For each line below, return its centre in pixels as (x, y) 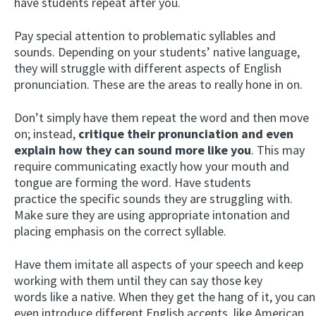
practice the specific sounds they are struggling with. (153, 198)
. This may (278, 150)
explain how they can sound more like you (133, 150)
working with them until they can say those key (138, 280)
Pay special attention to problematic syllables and (145, 35)
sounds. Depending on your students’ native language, (157, 51)
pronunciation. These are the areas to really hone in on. (158, 84)
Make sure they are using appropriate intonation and (152, 214)
